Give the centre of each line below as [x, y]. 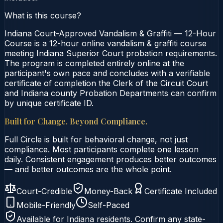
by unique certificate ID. [49, 103]
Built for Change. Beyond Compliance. [76, 121]
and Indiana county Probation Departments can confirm [111, 93]
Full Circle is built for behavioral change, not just [96, 139]
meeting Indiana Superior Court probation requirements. [111, 53]
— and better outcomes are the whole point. [88, 169]
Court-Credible [44, 191]
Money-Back [108, 191]
